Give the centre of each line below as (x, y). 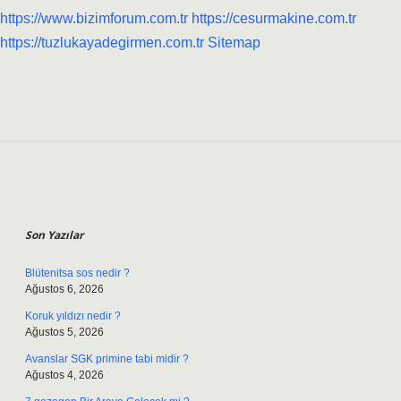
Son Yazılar (54, 235)
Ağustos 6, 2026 (64, 289)
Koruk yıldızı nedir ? (73, 316)
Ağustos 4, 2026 (64, 375)
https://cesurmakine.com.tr (274, 18)
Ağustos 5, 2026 (64, 332)
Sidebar (73, 200)
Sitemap (234, 43)
